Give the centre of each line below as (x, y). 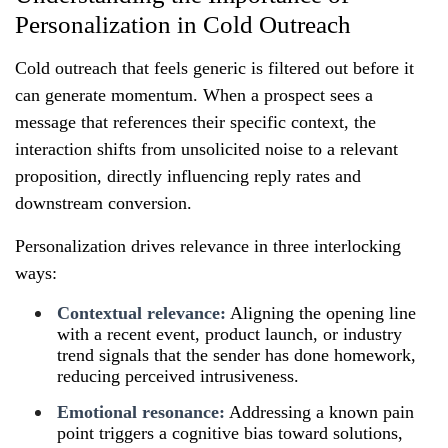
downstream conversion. (103, 202)
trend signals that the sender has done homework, (236, 354)
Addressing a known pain (319, 411)
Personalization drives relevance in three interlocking (208, 245)
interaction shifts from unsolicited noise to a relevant (206, 148)
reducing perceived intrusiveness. (178, 375)
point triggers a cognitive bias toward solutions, (230, 432)
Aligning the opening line (321, 312)
